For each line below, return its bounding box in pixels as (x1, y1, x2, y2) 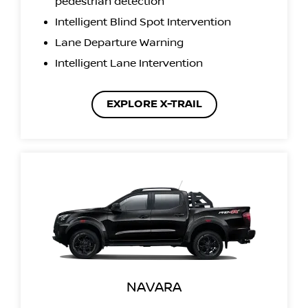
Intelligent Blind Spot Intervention (55, 15, 231, 28)
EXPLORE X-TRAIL (106, 97, 202, 111)
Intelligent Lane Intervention (55, 56, 203, 69)
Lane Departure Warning (55, 36, 184, 49)
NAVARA (126, 278, 181, 296)
